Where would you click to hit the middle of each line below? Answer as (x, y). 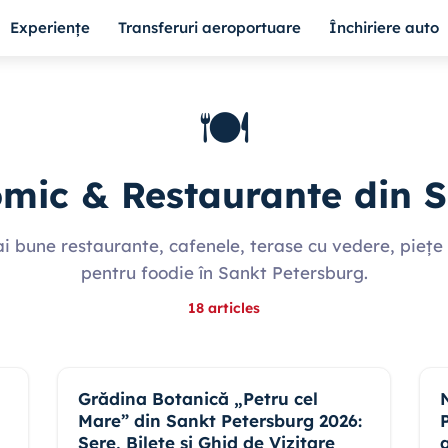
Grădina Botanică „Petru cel (197, 398)
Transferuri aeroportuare (209, 27)
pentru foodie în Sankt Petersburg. (224, 272)
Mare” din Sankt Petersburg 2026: (219, 420)
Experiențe (50, 27)
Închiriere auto (384, 27)
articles (234, 308)
